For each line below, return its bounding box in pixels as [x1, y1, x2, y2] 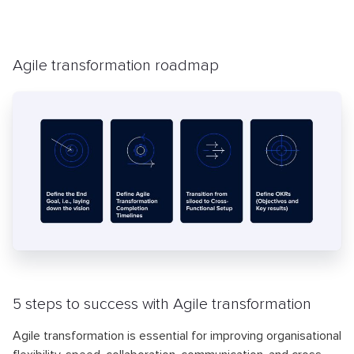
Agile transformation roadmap [13, 55, 219, 75]
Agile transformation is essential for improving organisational [13, 327, 341, 344]
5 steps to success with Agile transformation [13, 294, 311, 314]
